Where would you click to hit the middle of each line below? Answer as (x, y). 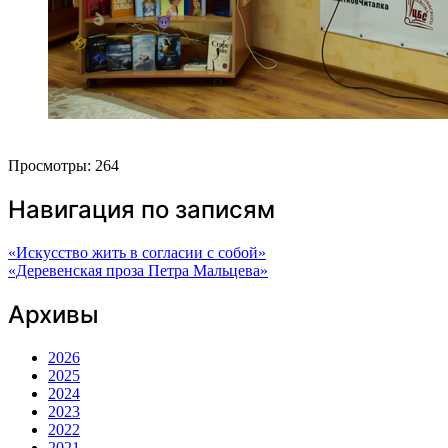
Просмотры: (49, 166)
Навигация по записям (141, 210)
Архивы (53, 315)
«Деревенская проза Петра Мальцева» (138, 271)
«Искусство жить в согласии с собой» (137, 253)
